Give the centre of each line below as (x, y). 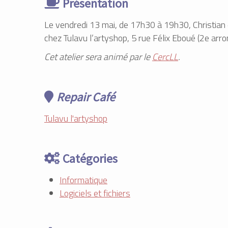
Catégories (90, 158)
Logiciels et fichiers (95, 193)
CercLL (165, 56)
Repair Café (86, 97)
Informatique (83, 180)
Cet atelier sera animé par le (98, 56)
